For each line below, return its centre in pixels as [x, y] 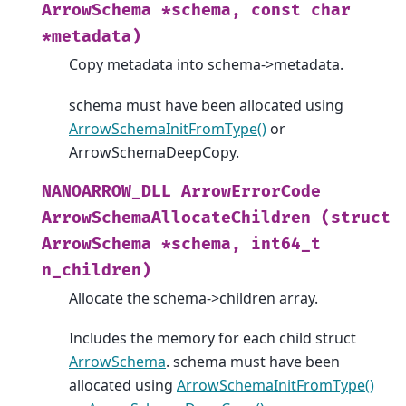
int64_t [286, 244]
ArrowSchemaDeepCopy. [154, 152]
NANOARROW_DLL [106, 191]
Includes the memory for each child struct [213, 338]
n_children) [97, 270]
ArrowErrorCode [251, 191]
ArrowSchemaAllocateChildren [176, 217]
